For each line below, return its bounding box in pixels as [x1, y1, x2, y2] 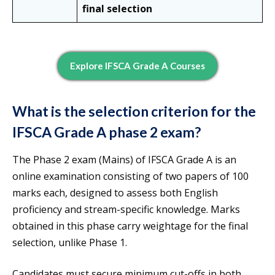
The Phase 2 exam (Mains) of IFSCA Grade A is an [12, 153, 236, 167]
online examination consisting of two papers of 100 [12, 169, 249, 184]
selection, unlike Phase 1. [12, 236, 127, 250]
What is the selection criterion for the [12, 103, 256, 120]
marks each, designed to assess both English [12, 186, 218, 200]
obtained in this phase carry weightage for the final [12, 219, 248, 233]
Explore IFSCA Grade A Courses [70, 60, 205, 72]
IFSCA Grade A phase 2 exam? [12, 123, 201, 141]
